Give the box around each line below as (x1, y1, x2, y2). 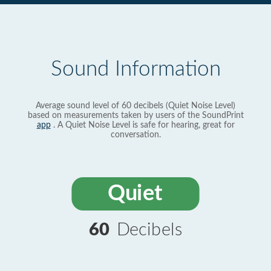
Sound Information (50, 59, 221, 80)
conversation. (110, 131, 161, 139)
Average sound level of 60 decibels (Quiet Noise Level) (36, 102, 235, 110)
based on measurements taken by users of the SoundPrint (27, 111, 244, 120)
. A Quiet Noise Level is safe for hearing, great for (50, 121, 235, 129)
